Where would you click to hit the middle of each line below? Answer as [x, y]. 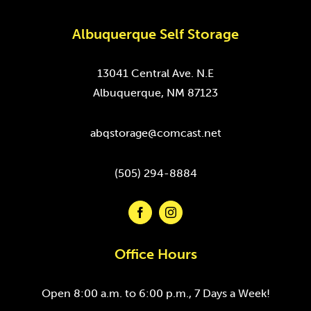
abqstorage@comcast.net [155, 133]
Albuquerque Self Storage [155, 34]
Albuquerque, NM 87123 [155, 92]
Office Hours [155, 254]
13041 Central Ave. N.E [155, 73]
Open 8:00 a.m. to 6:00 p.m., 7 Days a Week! [155, 293]
